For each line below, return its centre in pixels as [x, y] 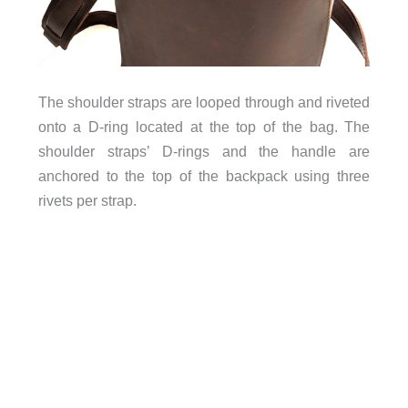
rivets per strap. [89, 201]
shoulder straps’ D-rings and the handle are [204, 152]
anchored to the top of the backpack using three [204, 176]
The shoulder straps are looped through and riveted [204, 102]
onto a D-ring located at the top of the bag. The [204, 127]
